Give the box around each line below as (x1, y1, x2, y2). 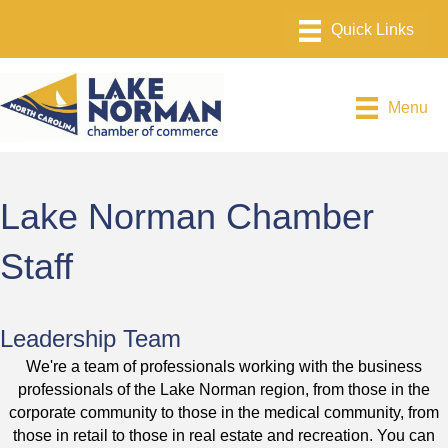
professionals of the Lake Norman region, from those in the (18, 381, 430, 399)
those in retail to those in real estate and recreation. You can (13, 427, 435, 445)
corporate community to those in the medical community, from (9, 404, 439, 422)
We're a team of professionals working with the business (26, 358, 422, 376)
